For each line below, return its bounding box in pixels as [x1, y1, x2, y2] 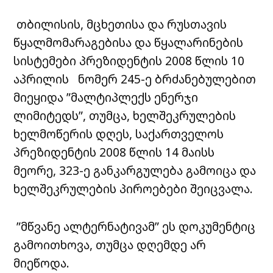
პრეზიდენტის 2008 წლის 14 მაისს [13, 144, 215, 161]
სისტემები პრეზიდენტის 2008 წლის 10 [13, 52, 245, 69]
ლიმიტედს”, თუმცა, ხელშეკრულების [13, 107, 236, 124]
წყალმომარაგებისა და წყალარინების [13, 34, 244, 51]
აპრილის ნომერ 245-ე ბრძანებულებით [13, 71, 257, 88]
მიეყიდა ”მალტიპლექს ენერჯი [13, 89, 199, 106]
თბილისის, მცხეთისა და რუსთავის [13, 16, 227, 33]
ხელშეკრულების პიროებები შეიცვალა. [13, 180, 253, 197]
